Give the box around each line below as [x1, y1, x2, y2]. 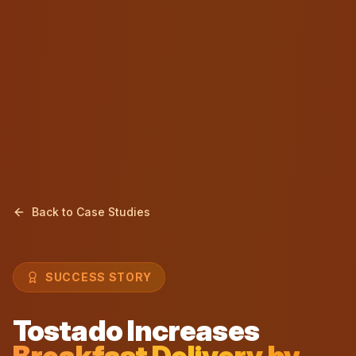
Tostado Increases [13, 313, 259, 348]
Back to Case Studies [32, 205, 150, 219]
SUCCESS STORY [45, 270, 153, 284]
